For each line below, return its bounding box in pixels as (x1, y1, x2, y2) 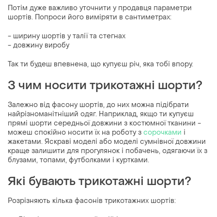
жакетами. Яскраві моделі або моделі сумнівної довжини (8, 137, 206, 146)
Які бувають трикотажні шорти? (8, 173, 191, 189)
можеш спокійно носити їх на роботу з (8, 127, 143, 137)
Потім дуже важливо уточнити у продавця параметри (8, 3, 192, 13)
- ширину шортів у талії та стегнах (8, 31, 125, 41)
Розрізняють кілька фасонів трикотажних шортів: (8, 196, 176, 205)
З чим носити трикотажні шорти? (8, 77, 202, 93)
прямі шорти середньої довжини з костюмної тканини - (8, 118, 201, 128)
